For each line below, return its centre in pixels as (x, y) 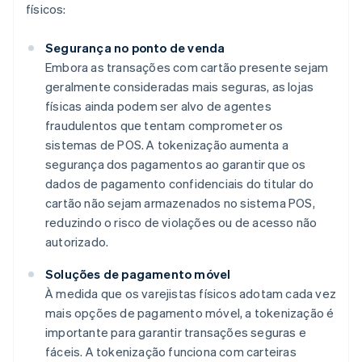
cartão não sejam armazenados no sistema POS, (180, 203)
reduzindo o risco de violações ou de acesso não (181, 223)
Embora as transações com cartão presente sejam (187, 67)
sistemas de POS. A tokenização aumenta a (167, 145)
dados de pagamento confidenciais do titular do (180, 184)
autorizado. (77, 242)
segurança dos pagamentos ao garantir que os (176, 164)
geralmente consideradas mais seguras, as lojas (180, 87)
